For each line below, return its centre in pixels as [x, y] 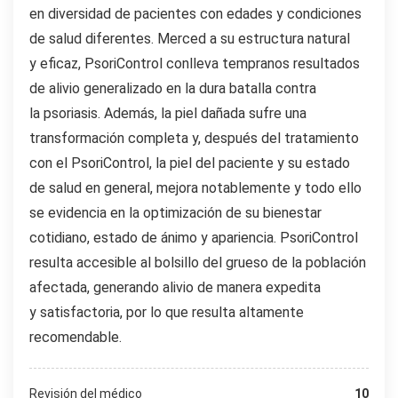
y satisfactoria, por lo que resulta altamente [167, 312]
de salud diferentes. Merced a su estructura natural [190, 38]
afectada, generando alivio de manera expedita [175, 287]
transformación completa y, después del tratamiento [194, 138]
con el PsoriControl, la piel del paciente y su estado [190, 163]
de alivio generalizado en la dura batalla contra [173, 88]
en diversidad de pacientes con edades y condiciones [195, 13]
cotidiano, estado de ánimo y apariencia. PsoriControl [194, 237]
